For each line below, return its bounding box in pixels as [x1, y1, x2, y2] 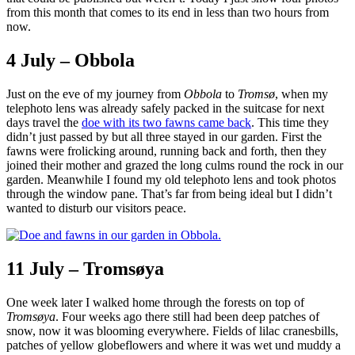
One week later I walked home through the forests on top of [6, 295, 304, 309]
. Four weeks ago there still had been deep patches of [55, 309, 319, 323]
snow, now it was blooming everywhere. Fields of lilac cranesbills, [6, 323, 338, 338]
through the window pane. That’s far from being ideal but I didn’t [6, 187, 332, 201]
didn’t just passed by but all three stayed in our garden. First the [6, 130, 322, 144]
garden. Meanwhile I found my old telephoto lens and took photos [6, 173, 336, 187]
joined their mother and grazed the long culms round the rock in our [6, 158, 343, 173]
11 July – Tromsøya [6, 258, 164, 280]
